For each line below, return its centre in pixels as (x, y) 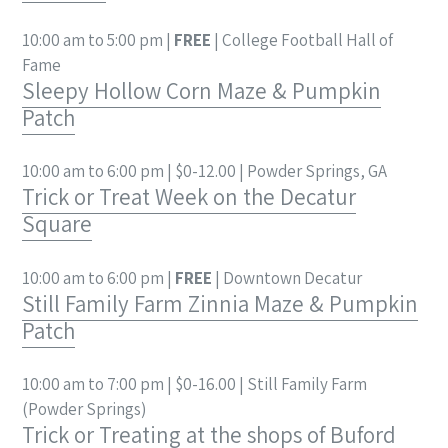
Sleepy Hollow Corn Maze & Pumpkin (201, 90)
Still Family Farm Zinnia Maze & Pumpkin (220, 303)
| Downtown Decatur (287, 277)
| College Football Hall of (302, 39)
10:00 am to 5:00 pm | (98, 39)
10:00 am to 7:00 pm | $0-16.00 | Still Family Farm (194, 384)
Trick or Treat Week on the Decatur (189, 197)
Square (57, 224)
